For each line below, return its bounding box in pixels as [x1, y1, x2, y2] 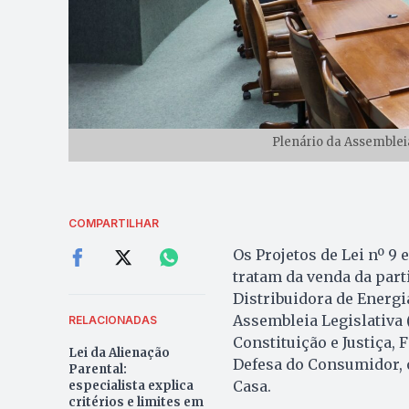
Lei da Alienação [68, 345, 170, 362]
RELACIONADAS [68, 313, 157, 328]
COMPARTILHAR [68, 216, 159, 231]
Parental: [68, 362, 127, 378]
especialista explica [68, 378, 194, 394]
